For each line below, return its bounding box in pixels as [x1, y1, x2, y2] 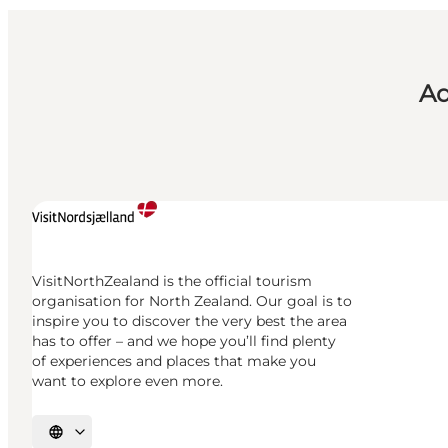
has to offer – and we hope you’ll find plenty [32, 331, 336, 350]
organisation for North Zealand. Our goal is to [32, 291, 352, 310]
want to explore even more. [32, 371, 223, 390]
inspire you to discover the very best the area [32, 311, 347, 330]
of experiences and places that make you [32, 351, 316, 370]
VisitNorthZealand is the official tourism [32, 271, 312, 290]
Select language [54, 431, 146, 446]
